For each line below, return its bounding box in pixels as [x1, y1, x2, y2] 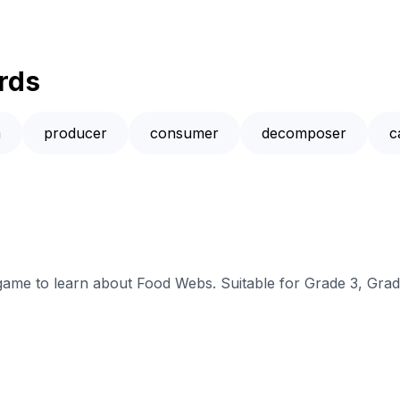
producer [44, 124, 107, 143]
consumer [150, 124, 219, 143]
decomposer [262, 124, 346, 143]
